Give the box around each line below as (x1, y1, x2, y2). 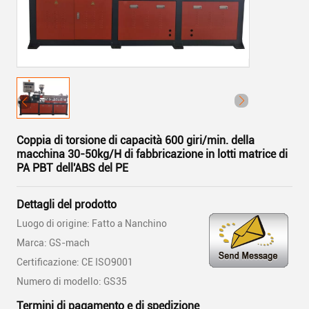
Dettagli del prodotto (17, 198, 117, 211)
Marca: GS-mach (17, 237, 90, 248)
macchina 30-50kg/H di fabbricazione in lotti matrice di (17, 148, 288, 161)
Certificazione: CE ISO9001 (17, 257, 133, 268)
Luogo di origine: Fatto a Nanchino (17, 218, 167, 229)
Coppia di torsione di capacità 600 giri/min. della (17, 134, 255, 147)
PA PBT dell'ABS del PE (17, 161, 128, 175)
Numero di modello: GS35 (17, 276, 127, 287)
